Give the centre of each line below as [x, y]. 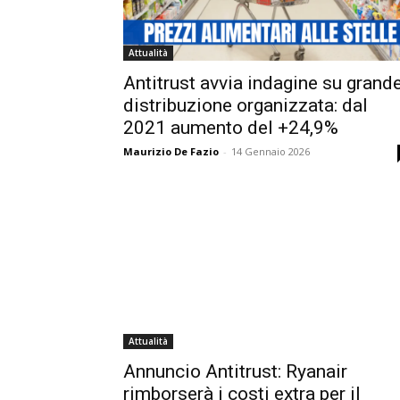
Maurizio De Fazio [171, 152]
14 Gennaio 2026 [271, 152]
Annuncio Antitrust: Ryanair [235, 372]
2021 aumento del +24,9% [231, 128]
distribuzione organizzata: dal [246, 106]
